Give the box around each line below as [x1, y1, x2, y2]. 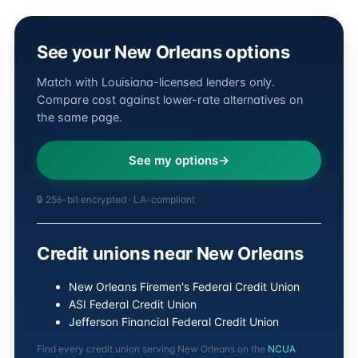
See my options [129, 153, 218, 168]
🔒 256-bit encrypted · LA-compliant [37, 193, 195, 205]
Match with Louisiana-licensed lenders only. [37, 75, 275, 89]
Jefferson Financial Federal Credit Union [69, 315, 279, 328]
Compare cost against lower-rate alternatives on [37, 93, 303, 107]
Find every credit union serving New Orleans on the [37, 343, 268, 355]
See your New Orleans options [37, 42, 290, 62]
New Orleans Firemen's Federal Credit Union [69, 280, 300, 293]
